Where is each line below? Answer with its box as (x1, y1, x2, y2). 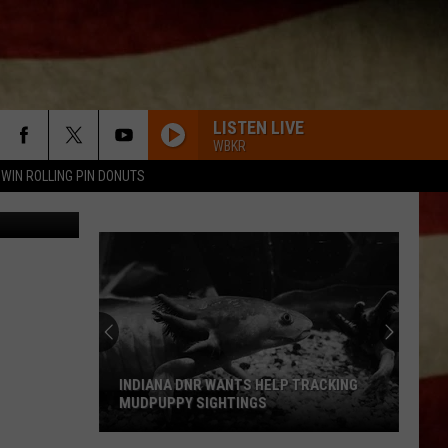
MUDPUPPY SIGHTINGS (119, 394, 267, 412)
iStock (28, 172, 59, 188)
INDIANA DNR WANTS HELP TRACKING (119, 376, 358, 394)
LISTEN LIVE (213, 116, 304, 138)
